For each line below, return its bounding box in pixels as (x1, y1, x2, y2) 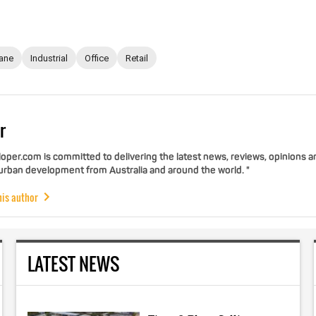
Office (85, 52, 109, 63)
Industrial (30, 52, 68, 63)
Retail (126, 52, 148, 63)
